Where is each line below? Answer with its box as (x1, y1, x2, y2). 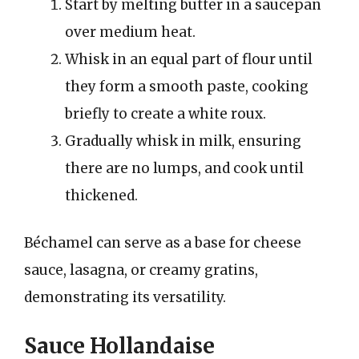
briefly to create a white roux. (65, 104, 266, 123)
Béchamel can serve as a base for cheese (24, 234, 301, 252)
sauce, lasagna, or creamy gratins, (24, 261, 258, 279)
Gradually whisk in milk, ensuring (65, 131, 301, 150)
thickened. (65, 186, 138, 204)
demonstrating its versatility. (24, 288, 226, 306)
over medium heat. (65, 22, 196, 41)
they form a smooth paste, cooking (65, 77, 309, 95)
